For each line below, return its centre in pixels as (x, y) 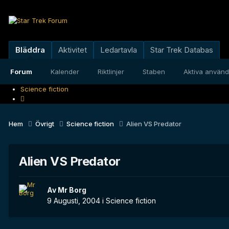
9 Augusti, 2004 (74, 201)
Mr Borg (72, 190)
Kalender (65, 72)
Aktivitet (73, 50)
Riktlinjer (111, 72)
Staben (154, 72)
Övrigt (45, 123)
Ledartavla (119, 50)
